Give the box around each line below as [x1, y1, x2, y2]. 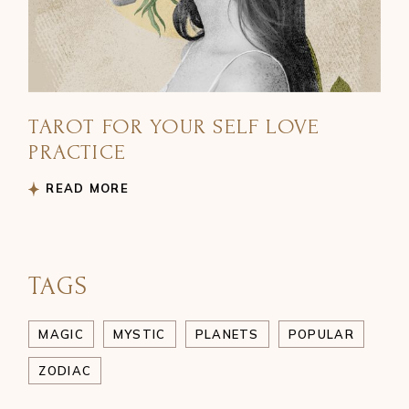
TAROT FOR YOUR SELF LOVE [28, 114, 320, 140]
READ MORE [46, 181, 130, 196]
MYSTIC [112, 326, 166, 341]
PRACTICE [28, 140, 126, 165]
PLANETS [194, 326, 259, 341]
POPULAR [288, 326, 354, 341]
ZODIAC [38, 362, 92, 378]
